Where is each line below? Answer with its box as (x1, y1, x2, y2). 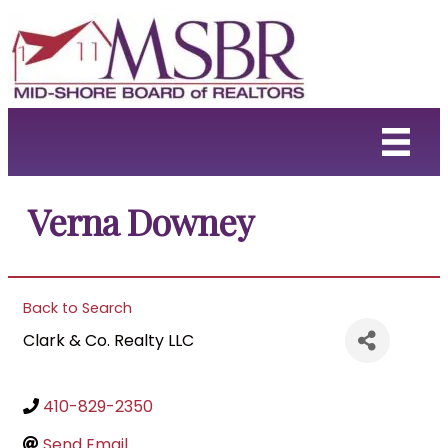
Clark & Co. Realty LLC (23, 329, 194, 352)
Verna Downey (28, 197, 253, 245)
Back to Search (23, 298, 132, 318)
